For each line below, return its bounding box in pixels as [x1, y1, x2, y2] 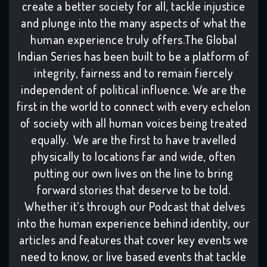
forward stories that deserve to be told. [37, 182, 230, 197]
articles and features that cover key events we [19, 232, 248, 247]
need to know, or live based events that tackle [21, 249, 246, 264]
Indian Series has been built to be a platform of [18, 48, 249, 64]
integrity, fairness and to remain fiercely [34, 65, 233, 80]
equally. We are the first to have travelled [31, 132, 236, 147]
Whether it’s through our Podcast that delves [21, 198, 246, 214]
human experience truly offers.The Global [30, 32, 237, 47]
